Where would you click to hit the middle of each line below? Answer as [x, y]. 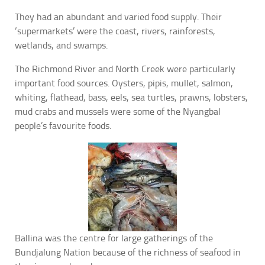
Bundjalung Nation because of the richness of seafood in [128, 253]
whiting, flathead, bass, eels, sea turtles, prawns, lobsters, [131, 98]
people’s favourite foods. [63, 126]
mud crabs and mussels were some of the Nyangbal [118, 112]
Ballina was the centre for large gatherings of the [114, 238]
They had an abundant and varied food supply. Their [118, 17]
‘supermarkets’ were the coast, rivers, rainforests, [115, 31]
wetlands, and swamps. [61, 46]
